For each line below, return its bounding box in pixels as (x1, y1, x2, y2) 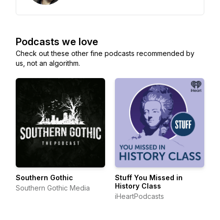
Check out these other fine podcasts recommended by (16, 49, 194, 57)
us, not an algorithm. (16, 59, 80, 67)
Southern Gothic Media (16, 184, 90, 192)
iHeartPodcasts (115, 192, 164, 200)
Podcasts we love (16, 36, 98, 48)
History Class (115, 182, 161, 190)
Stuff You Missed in (115, 173, 183, 182)
